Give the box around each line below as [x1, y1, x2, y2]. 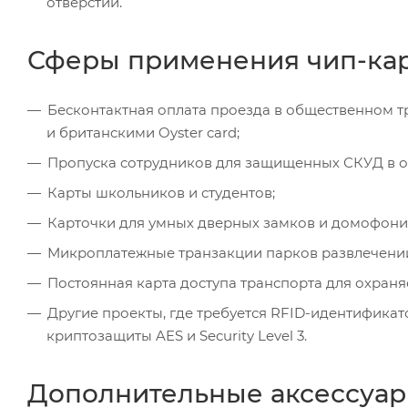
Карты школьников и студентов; [47, 183, 275, 201]
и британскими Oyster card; [46, 123, 240, 141]
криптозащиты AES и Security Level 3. [46, 326, 307, 344]
